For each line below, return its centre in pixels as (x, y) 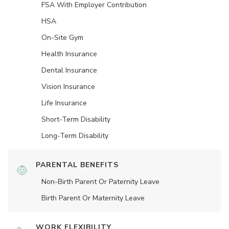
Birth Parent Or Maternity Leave (93, 198)
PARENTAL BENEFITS (77, 165)
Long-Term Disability (75, 136)
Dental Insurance (69, 71)
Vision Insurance (68, 87)
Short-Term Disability (76, 120)
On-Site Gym (62, 38)
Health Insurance (69, 54)
